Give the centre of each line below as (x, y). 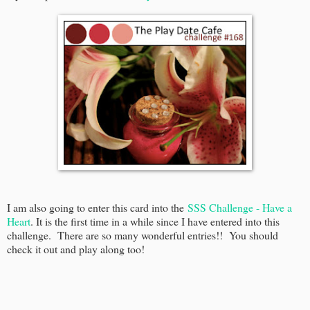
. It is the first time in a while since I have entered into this (155, 221)
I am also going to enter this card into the (97, 207)
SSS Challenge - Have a (240, 207)
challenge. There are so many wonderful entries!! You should (143, 235)
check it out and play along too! (76, 248)
